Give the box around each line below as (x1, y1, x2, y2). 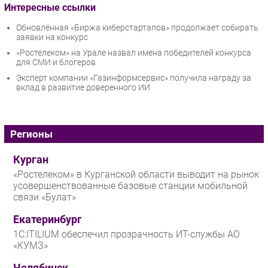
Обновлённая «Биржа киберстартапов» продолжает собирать (16, 23, 258, 33)
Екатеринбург (13, 214, 82, 226)
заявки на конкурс (16, 32, 88, 42)
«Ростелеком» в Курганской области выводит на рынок (13, 169, 259, 181)
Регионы (10, 128, 53, 141)
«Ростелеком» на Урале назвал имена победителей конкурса (16, 48, 251, 58)
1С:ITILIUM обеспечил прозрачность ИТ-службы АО (13, 229, 240, 240)
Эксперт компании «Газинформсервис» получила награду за (16, 73, 251, 83)
